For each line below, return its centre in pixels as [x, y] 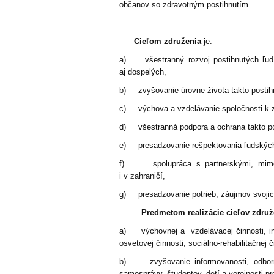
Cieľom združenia [161, 41]
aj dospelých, [143, 72]
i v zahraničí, [143, 176]
